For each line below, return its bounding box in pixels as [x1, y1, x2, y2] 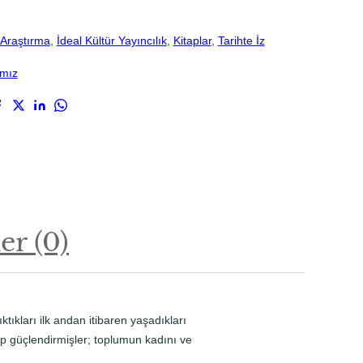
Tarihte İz [217, 33, 265, 47]
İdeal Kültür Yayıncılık [56, 33, 167, 47]
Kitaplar [173, 33, 211, 47]
